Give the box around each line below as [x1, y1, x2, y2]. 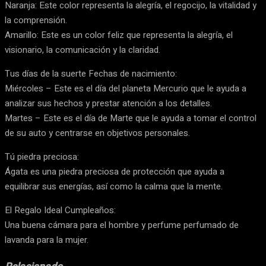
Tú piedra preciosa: [5, 150, 79, 164]
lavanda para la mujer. [5, 233, 88, 247]
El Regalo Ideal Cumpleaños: [5, 204, 116, 217]
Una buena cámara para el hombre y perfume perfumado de [5, 218, 239, 232]
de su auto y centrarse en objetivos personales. [5, 126, 190, 140]
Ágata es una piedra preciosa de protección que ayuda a [5, 165, 224, 179]
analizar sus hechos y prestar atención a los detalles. [5, 97, 212, 110]
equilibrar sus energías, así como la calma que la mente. [5, 180, 223, 194]
